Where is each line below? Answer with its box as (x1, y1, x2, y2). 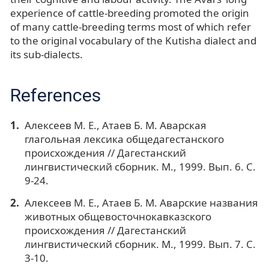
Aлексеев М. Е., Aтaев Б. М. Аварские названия (24, 196, 258, 210)
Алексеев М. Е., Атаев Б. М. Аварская (24, 118, 207, 133)
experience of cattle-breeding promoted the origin (10, 6, 249, 20)
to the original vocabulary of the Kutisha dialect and (10, 34, 256, 48)
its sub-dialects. (10, 47, 83, 62)
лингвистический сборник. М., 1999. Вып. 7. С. (24, 237, 256, 251)
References (10, 85, 101, 106)
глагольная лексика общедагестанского (24, 132, 224, 147)
